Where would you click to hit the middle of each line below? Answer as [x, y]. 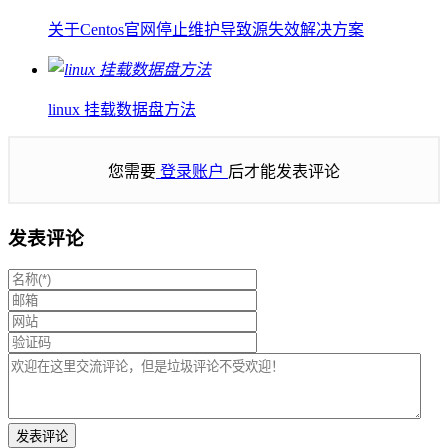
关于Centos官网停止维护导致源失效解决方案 [206, 30]
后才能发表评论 [284, 172]
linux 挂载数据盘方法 [122, 110]
